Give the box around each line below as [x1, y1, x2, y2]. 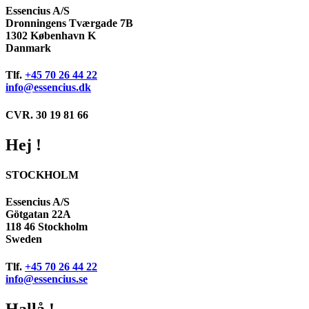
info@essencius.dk [6, 81, 91, 94]
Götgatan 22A [6, 208, 71, 221]
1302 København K [6, 30, 96, 42]
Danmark [6, 42, 51, 54]
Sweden [6, 233, 42, 246]
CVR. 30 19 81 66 [6, 108, 88, 121]
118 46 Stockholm [6, 221, 88, 233]
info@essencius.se [6, 272, 88, 285]
